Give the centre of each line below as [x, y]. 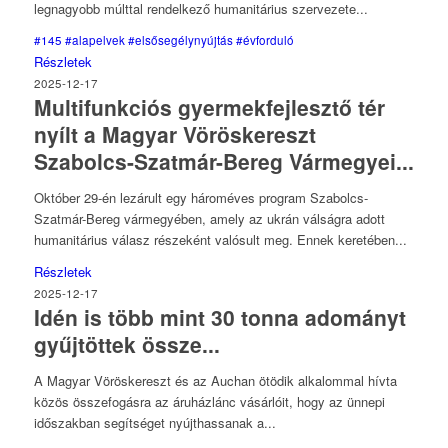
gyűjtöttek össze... [126, 344]
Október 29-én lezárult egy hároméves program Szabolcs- [200, 198]
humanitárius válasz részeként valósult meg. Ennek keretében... [220, 240]
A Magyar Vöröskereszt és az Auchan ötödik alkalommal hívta [215, 381]
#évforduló [264, 40]
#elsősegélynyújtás [180, 40]
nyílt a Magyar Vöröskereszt [174, 134]
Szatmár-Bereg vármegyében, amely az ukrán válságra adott [209, 219]
